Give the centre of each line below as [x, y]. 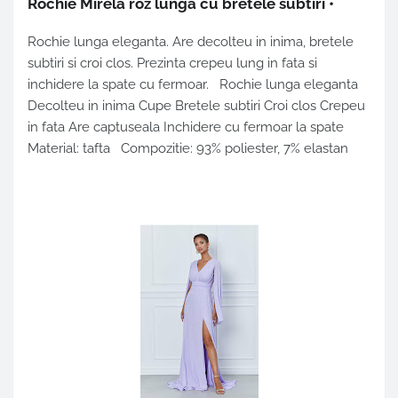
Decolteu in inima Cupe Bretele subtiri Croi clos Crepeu [196, 106]
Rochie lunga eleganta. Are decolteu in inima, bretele [191, 42]
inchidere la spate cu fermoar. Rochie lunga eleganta [193, 85]
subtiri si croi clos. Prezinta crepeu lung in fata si [172, 64]
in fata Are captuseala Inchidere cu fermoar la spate [186, 127]
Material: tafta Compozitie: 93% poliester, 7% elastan [188, 149]
